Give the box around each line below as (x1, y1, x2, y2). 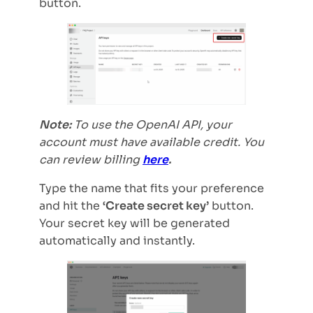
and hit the (39, 198, 103, 214)
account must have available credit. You (39, 135, 264, 150)
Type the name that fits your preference (39, 181, 264, 196)
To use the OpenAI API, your (71, 117, 232, 133)
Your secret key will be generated (39, 216, 230, 231)
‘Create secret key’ (103, 198, 209, 214)
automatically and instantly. (39, 233, 195, 249)
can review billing (39, 152, 143, 168)
